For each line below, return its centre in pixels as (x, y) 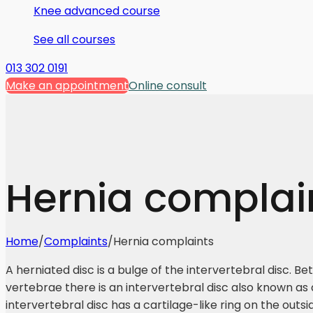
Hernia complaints (163, 241)
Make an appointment (67, 86)
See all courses (74, 39)
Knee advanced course (97, 11)
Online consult (168, 86)
